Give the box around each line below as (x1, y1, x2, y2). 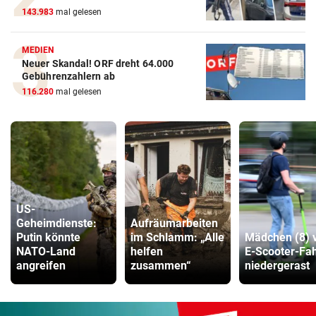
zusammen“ (130, 259, 191, 273)
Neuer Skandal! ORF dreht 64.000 (22, 58, 174, 70)
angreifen (16, 259, 66, 273)
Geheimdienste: (16, 217, 97, 231)
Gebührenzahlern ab (22, 71, 115, 83)
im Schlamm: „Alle (130, 231, 224, 245)
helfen (130, 245, 163, 259)
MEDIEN (22, 45, 54, 56)
